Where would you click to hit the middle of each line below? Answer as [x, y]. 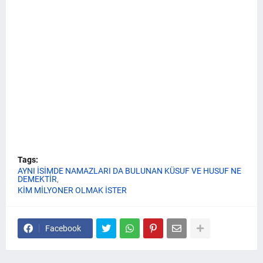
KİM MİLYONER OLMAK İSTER [72, 190]
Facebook [63, 229]
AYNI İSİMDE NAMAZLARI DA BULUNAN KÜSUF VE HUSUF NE [129, 171]
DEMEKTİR [37, 179]
